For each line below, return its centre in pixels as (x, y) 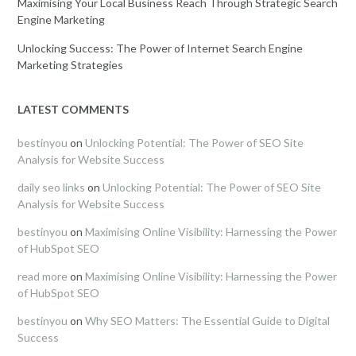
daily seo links (51, 187)
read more (43, 276)
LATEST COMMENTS (73, 109)
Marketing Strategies (70, 64)
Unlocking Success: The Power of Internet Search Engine (160, 48)
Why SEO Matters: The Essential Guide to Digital (207, 320)
